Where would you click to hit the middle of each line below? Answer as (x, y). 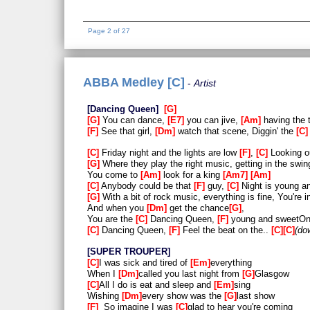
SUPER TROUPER (129, 252)
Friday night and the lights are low (169, 153)
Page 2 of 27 (109, 31)
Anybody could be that (146, 186)
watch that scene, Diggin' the (236, 131)
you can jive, (212, 120)
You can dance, (134, 120)
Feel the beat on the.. (226, 230)
